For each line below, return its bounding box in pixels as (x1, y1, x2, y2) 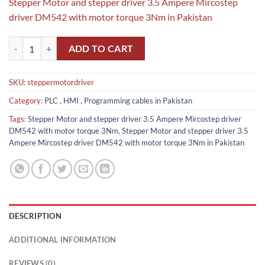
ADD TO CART (68, 43, 134, 54)
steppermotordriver (27, 77, 94, 88)
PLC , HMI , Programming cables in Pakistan (44, 96, 192, 106)
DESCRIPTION (9, 211, 62, 221)
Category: (9, 96, 44, 106)
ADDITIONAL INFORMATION (9, 235, 117, 245)
